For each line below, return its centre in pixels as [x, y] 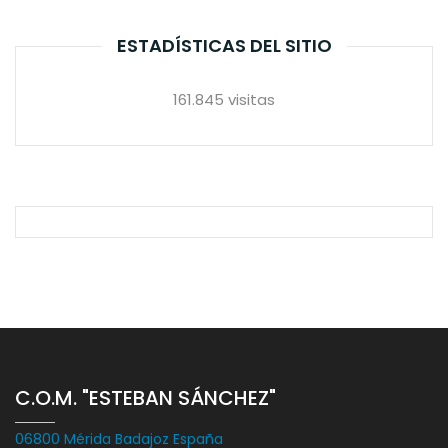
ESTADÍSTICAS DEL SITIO [224, 46]
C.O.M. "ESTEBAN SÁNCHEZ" [145, 398]
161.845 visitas [224, 100]
